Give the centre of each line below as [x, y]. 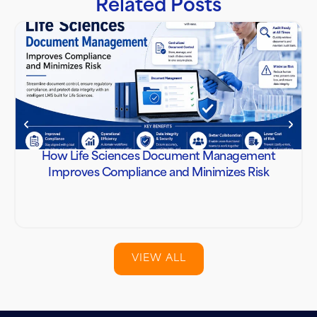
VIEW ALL [158, 259]
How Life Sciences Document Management [158, 157]
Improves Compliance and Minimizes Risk [158, 174]
